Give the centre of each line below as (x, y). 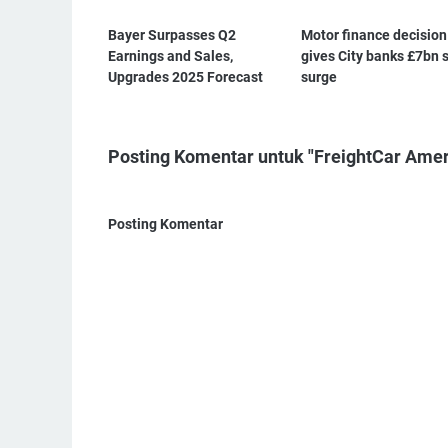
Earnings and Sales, (170, 55)
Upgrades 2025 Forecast (185, 76)
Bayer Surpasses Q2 (172, 34)
